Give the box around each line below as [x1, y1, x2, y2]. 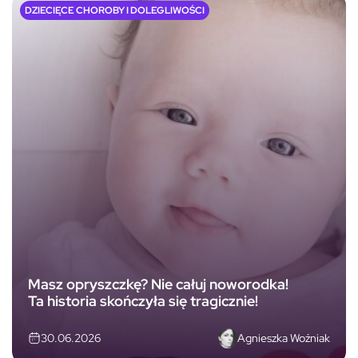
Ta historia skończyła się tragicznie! [28, 292, 258, 311]
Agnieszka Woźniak [237, 330, 330, 345]
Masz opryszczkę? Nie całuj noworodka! [28, 275, 288, 294]
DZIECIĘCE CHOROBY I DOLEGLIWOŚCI [25, 3, 205, 17]
